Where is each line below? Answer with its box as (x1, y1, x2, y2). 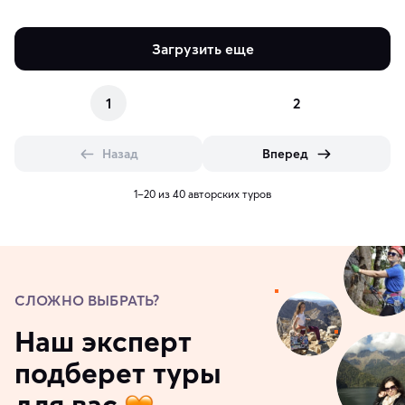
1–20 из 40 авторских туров (134, 187, 271, 202)
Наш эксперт (14, 324, 192, 360)
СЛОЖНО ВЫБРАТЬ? (14, 291, 160, 310)
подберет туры (14, 355, 221, 391)
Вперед (261, 146, 308, 163)
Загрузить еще (151, 40, 254, 59)
